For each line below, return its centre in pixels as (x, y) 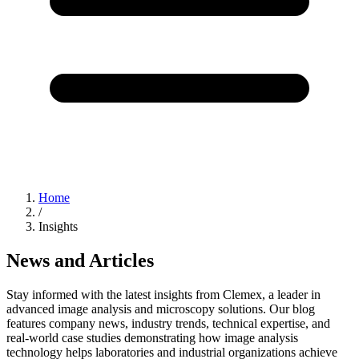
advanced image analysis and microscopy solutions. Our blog (161, 309)
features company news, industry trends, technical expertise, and (168, 323)
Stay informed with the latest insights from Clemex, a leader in (163, 294)
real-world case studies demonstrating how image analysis (152, 337)
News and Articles (80, 260)
